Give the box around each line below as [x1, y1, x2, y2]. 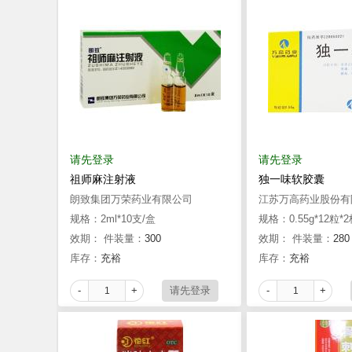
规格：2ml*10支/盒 [70, 213, 156, 225]
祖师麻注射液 [70, 173, 136, 185]
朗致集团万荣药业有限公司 [70, 193, 192, 205]
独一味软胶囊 [258, 173, 324, 185]
